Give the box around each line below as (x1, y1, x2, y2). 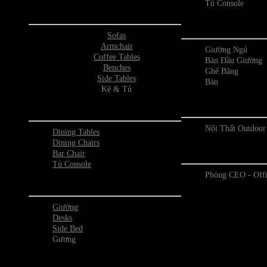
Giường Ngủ (204, 45, 247, 54)
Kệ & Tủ (101, 84, 132, 94)
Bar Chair (52, 148, 85, 158)
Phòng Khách (79, 5, 131, 15)
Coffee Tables (93, 52, 140, 61)
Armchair (100, 41, 133, 51)
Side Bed (52, 223, 83, 233)
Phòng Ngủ (83, 177, 127, 187)
